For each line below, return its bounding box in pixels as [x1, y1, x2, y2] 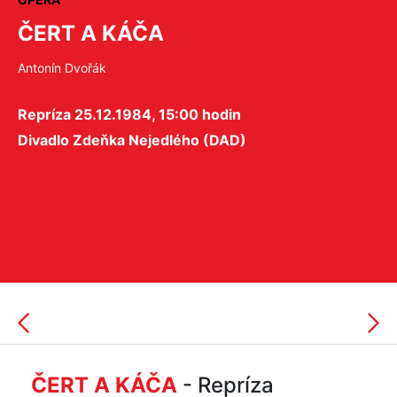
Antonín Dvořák [18, 60, 106, 75]
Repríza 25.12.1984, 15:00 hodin [18, 105, 241, 123]
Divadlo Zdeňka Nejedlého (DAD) [18, 131, 246, 149]
